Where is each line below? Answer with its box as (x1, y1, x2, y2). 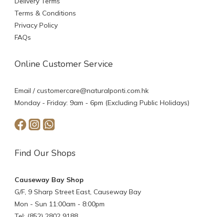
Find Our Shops (15, 147, 76, 159)
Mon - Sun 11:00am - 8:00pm (15, 200, 105, 208)
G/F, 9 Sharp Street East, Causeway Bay (15, 187, 141, 196)
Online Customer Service (15, 58, 113, 70)
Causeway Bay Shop (15, 175, 84, 184)
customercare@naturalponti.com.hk (37, 86, 149, 95)
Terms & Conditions (15, 9, 76, 17)
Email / (15, 86, 37, 95)
